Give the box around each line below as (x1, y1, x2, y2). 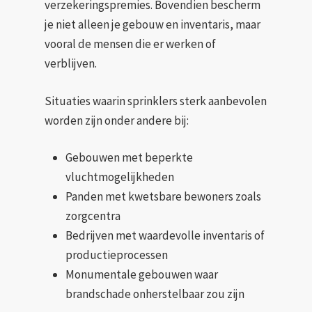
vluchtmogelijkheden (65, 169, 174, 185)
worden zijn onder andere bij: (45, 112, 189, 128)
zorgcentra (65, 208, 120, 224)
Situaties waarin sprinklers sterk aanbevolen (45, 93, 267, 109)
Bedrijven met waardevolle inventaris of (65, 228, 265, 243)
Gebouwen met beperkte (65, 150, 193, 165)
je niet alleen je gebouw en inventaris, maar (45, 17, 260, 32)
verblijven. (45, 56, 97, 71)
